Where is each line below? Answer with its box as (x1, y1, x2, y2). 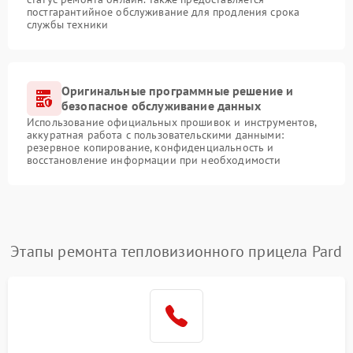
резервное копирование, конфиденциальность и (27, 140, 274, 155)
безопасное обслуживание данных (61, 98, 261, 114)
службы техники (27, 17, 109, 32)
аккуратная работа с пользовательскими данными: (27, 128, 284, 143)
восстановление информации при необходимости (27, 153, 281, 168)
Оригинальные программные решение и (61, 83, 294, 99)
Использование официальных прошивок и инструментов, (27, 115, 317, 130)
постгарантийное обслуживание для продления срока (27, 5, 300, 20)
